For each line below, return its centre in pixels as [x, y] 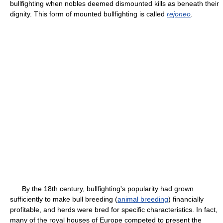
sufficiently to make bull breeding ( [64, 199]
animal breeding [143, 199]
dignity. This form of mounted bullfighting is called [88, 14]
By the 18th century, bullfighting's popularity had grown [102, 189]
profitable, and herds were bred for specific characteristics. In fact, [114, 210]
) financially [186, 199]
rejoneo [179, 14]
